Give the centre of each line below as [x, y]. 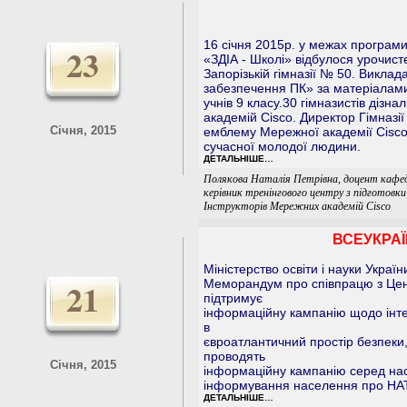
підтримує [233, 298]
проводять [234, 356]
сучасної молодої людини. [282, 146]
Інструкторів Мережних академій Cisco [297, 206]
